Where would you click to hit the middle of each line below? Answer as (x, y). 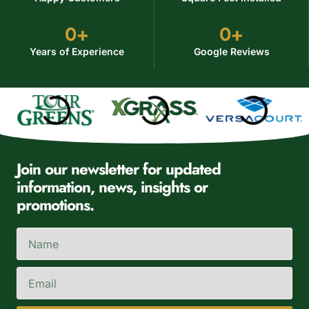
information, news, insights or (112, 187)
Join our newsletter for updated (119, 169)
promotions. (55, 205)
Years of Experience (77, 51)
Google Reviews (231, 51)
